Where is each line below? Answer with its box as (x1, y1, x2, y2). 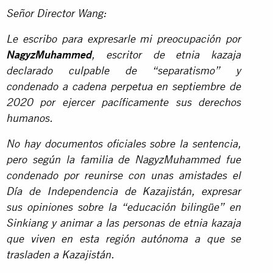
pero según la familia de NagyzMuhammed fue (6, 155, 241, 166)
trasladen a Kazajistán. (6, 250, 114, 261)
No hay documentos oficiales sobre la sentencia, (6, 139, 241, 151)
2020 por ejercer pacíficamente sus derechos (6, 97, 241, 109)
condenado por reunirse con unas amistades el (6, 171, 241, 182)
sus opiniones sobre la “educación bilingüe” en (6, 202, 241, 214)
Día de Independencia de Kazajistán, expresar (6, 186, 241, 198)
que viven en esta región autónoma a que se (6, 234, 241, 246)
